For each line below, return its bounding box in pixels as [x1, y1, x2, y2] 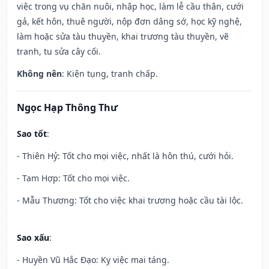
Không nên [17, 68, 62, 80]
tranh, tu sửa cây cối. [17, 46, 101, 58]
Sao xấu [17, 232, 49, 244]
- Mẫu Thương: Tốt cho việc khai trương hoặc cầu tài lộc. [17, 195, 243, 207]
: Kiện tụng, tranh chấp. [62, 68, 158, 80]
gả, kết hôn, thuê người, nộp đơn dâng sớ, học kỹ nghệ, [17, 16, 242, 28]
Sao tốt [17, 128, 47, 140]
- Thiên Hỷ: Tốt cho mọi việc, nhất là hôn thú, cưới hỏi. [17, 150, 234, 162]
